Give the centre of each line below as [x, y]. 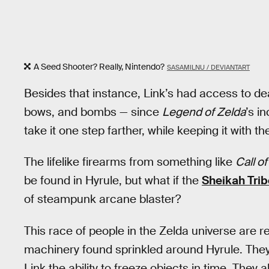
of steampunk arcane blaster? [102, 199]
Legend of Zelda [204, 112]
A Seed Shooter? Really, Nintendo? [99, 66]
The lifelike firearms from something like [130, 162]
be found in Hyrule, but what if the [113, 181]
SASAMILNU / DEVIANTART [208, 67]
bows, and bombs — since [93, 112]
